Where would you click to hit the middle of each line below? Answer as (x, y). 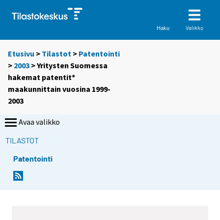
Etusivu (21, 54)
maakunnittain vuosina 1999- (59, 89)
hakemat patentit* (41, 77)
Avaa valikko (39, 122)
